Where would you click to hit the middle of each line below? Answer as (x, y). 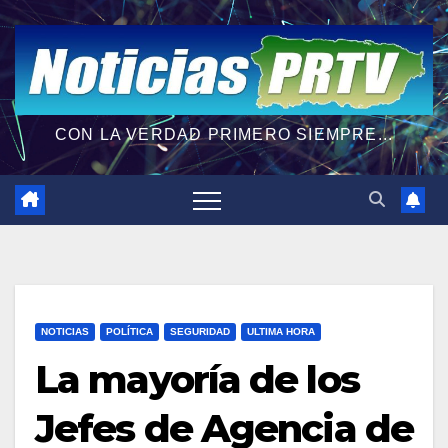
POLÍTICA (129, 331)
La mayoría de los (197, 379)
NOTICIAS (65, 331)
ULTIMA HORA (281, 331)
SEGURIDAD (200, 331)
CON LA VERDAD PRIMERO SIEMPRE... (224, 134)
